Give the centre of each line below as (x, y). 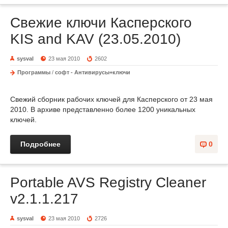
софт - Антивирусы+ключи (93, 72)
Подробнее (40, 144)
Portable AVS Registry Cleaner (108, 182)
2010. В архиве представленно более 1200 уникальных (103, 109)
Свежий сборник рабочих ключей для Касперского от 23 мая (111, 99)
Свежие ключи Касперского (101, 23)
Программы (34, 72)
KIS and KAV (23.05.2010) (95, 39)
